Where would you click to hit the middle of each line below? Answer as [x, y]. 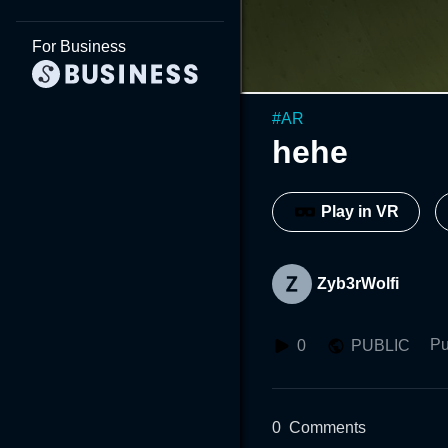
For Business [79, 46]
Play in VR [360, 212]
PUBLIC [380, 345]
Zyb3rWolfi [358, 283]
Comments [327, 427]
